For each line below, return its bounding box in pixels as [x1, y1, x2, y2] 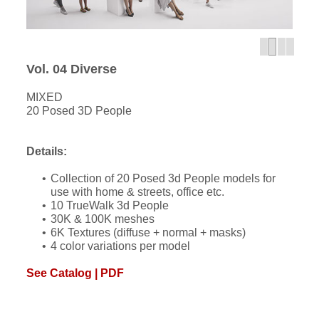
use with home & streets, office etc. [51, 186, 225, 199]
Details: [26, 145, 68, 158]
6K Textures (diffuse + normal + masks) [51, 226, 246, 239]
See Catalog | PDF [26, 267, 125, 280]
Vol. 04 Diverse [26, 62, 117, 77]
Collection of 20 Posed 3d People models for [51, 172, 276, 185]
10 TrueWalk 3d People [51, 199, 169, 212]
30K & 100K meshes [51, 213, 155, 226]
